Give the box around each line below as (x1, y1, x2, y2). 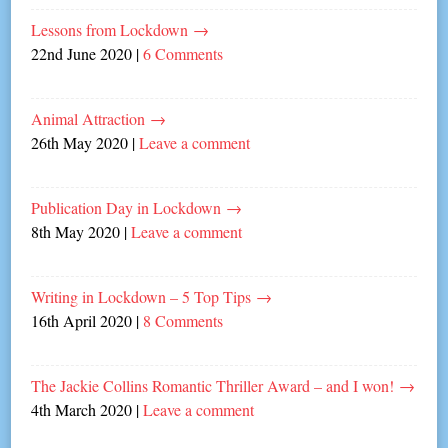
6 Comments (143, 42, 224, 64)
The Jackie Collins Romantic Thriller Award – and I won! (31, 374, 400, 396)
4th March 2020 (31, 398, 133, 420)
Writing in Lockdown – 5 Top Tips (31, 285, 257, 307)
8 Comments (143, 309, 224, 331)
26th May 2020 (31, 131, 129, 153)
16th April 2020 (31, 309, 133, 331)
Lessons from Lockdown (31, 18, 194, 40)
